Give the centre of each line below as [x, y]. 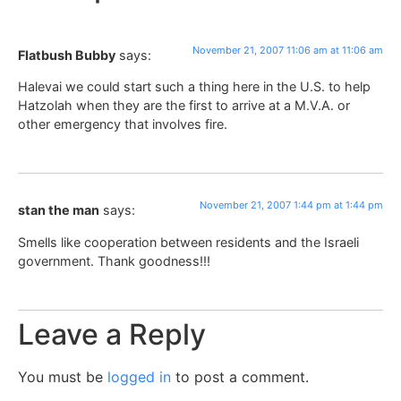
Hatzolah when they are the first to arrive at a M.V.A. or [184, 106]
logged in [139, 377]
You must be [63, 377]
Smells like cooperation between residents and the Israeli [188, 242]
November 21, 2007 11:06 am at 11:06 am [288, 50]
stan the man [59, 210]
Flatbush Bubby [67, 55]
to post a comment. [240, 377]
